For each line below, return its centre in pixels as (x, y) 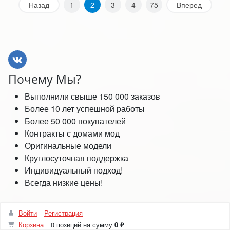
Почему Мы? (45, 79)
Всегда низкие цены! (64, 182)
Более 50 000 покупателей (75, 121)
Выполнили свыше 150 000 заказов (92, 96)
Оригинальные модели (68, 145)
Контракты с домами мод (72, 133)
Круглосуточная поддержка (76, 158)
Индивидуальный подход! (74, 170)
